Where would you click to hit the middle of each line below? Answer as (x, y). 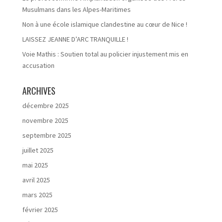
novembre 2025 (45, 120)
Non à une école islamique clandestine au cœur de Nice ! (105, 24)
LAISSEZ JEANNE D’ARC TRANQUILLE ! (75, 39)
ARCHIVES (39, 91)
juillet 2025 (38, 150)
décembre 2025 (45, 106)
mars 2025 (37, 195)
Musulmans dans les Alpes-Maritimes (76, 9)
